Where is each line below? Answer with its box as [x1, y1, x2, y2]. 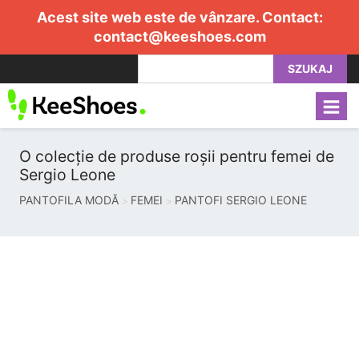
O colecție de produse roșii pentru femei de [19, 147, 334, 166]
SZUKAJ [288, 62, 333, 75]
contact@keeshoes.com [93, 28, 266, 45]
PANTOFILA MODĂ [19, 193, 119, 207]
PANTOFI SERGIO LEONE [175, 193, 307, 207]
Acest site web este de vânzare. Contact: [36, 9, 323, 26]
